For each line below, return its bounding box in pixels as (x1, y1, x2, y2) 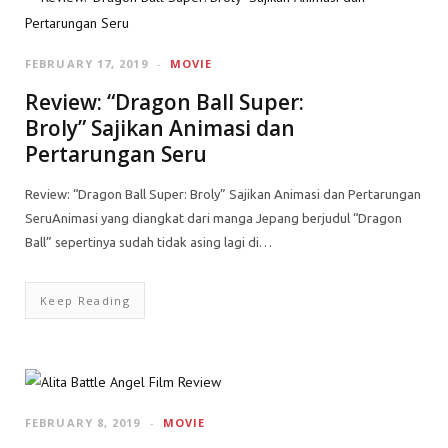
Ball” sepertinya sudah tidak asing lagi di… (25, 235, 272, 249)
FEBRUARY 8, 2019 (25, 415, 141, 430)
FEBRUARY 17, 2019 (25, 56, 148, 71)
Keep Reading (40, 293, 130, 308)
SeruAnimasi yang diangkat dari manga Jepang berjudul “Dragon (25, 211, 402, 225)
